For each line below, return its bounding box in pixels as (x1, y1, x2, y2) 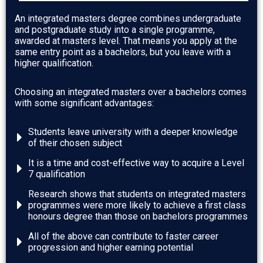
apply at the (190, 35, 237, 46)
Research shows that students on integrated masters (28, 188, 246, 200)
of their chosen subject (28, 137, 122, 149)
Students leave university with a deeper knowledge (28, 126, 238, 137)
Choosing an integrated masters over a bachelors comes (15, 86, 247, 97)
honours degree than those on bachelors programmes (28, 210, 248, 222)
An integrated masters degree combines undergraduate (15, 12, 241, 24)
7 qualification (28, 168, 85, 180)
